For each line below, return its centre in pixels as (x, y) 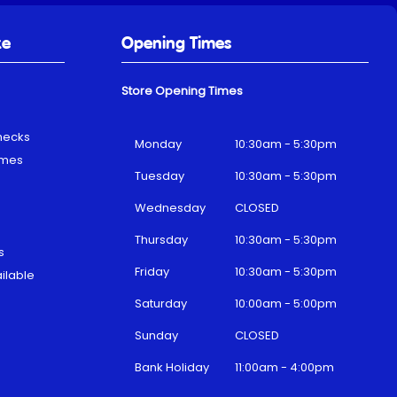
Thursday (162, 240)
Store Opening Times (183, 91)
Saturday (161, 304)
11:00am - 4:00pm (285, 368)
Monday (159, 144)
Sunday (157, 336)
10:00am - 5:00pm (286, 304)
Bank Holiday (172, 368)
